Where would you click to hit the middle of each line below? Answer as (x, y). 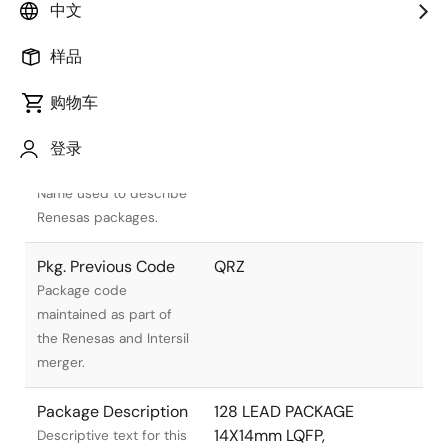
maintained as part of (104, 314)
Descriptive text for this (112, 435)
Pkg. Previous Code (106, 266)
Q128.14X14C (259, 169)
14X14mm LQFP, (269, 435)
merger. (61, 362)
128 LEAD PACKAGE (284, 411)
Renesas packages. (97, 217)
